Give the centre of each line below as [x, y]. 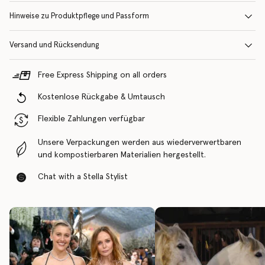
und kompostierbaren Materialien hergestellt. [122, 155]
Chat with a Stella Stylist [83, 177]
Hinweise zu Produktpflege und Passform [79, 16]
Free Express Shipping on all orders [102, 75]
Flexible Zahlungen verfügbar [91, 119]
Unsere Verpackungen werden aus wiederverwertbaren [140, 143]
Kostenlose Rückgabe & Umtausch [101, 97]
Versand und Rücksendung [54, 45]
